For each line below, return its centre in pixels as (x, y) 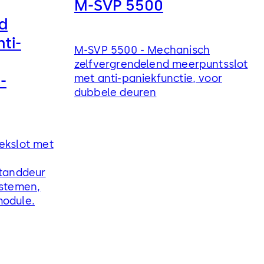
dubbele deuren (115, 92)
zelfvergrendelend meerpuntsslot (161, 64)
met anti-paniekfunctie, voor (148, 78)
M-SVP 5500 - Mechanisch (142, 50)
